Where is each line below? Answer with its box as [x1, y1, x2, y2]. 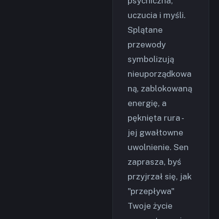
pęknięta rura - [128, 113, 183, 123]
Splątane [128, 25, 163, 35]
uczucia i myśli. [128, 10, 186, 20]
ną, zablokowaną [128, 84, 192, 93]
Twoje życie [128, 201, 173, 211]
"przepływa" [128, 186, 175, 196]
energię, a [128, 98, 167, 108]
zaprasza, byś [128, 157, 181, 167]
